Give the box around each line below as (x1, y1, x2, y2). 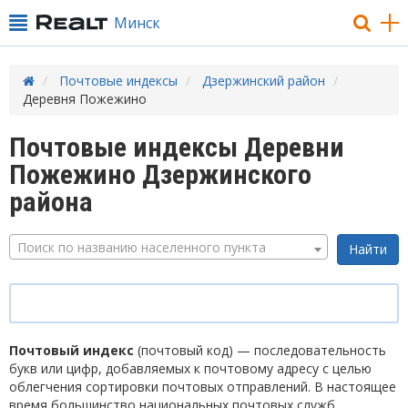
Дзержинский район (202, 72, 325, 89)
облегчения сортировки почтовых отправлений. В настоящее (9, 378, 396, 395)
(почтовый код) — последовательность (134, 342, 386, 359)
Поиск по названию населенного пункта (17, 239, 266, 256)
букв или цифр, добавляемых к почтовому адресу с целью (9, 360, 372, 377)
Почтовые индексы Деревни (9, 131, 344, 163)
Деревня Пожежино (23, 90, 147, 107)
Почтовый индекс (9, 342, 134, 359)
